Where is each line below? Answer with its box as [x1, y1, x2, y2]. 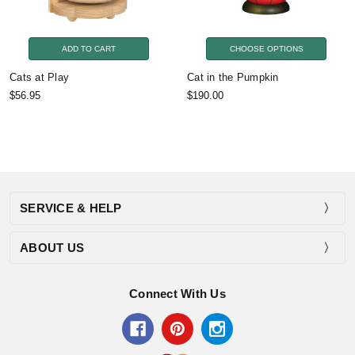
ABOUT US [20, 240, 84, 254]
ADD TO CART [62, 44, 116, 53]
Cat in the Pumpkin [187, 71, 279, 83]
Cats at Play [10, 71, 69, 83]
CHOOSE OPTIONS [229, 44, 303, 53]
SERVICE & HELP [20, 200, 122, 215]
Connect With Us [129, 287, 226, 301]
